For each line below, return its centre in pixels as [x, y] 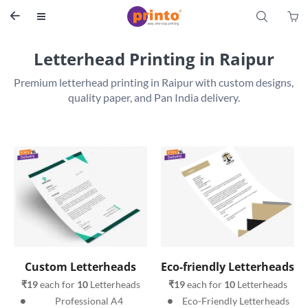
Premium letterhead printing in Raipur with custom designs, [154, 82]
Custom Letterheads [80, 266]
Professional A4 [89, 300]
